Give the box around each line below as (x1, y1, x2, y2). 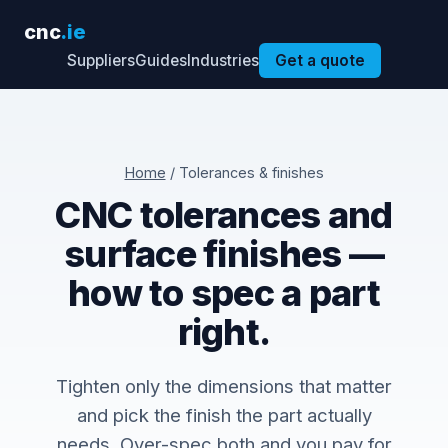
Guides (135, 51, 187, 70)
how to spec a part (67, 271, 381, 315)
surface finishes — (63, 232, 385, 276)
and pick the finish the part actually (76, 404, 372, 426)
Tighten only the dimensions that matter (56, 375, 392, 397)
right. (177, 310, 271, 354)
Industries (187, 51, 259, 70)
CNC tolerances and (55, 193, 393, 237)
